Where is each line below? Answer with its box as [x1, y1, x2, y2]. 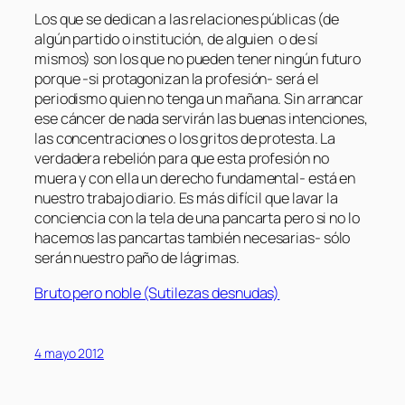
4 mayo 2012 [34, 344, 104, 362]
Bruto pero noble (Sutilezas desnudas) [34, 282, 280, 303]
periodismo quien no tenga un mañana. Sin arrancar [34, 89, 364, 109]
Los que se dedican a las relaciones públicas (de [34, 9, 340, 30]
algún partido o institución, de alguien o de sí [34, 29, 319, 50]
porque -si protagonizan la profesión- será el [34, 69, 319, 89]
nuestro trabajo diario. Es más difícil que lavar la [34, 188, 338, 209]
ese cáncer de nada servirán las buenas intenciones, [34, 108, 368, 129]
